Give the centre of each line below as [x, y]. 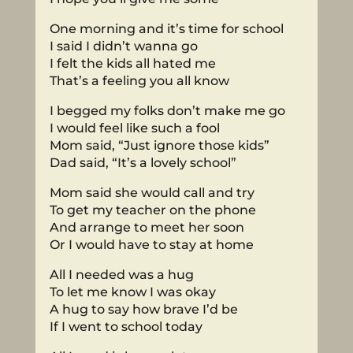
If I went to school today [126, 326]
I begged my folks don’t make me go [167, 110]
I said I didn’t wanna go [123, 46]
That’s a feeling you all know [139, 80]
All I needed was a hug [121, 274]
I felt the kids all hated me [132, 63]
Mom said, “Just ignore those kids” [159, 145]
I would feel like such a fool [134, 128]
